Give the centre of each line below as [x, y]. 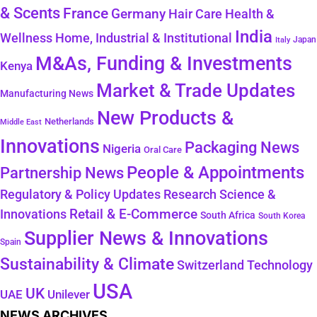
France [86, 14]
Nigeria [122, 149]
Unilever [69, 295]
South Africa [228, 215]
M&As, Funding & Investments [164, 64]
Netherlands [69, 122]
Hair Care [195, 15]
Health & [250, 15]
